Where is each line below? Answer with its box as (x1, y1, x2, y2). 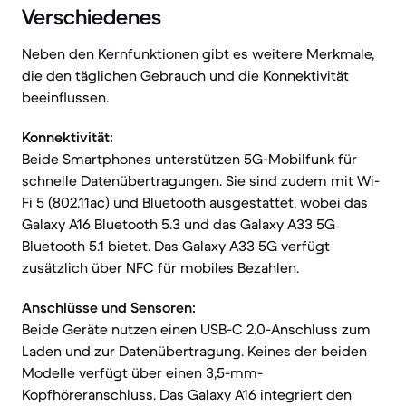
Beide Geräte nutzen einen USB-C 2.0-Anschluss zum (22, 320, 371, 338)
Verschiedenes (22, 4, 161, 31)
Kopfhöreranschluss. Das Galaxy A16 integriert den (22, 385, 352, 403)
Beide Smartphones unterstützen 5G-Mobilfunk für (22, 150, 357, 168)
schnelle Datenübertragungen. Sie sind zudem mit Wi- (22, 171, 380, 189)
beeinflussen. (22, 88, 109, 106)
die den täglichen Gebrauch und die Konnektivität (22, 66, 349, 84)
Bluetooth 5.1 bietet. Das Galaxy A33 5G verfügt (22, 237, 330, 255)
